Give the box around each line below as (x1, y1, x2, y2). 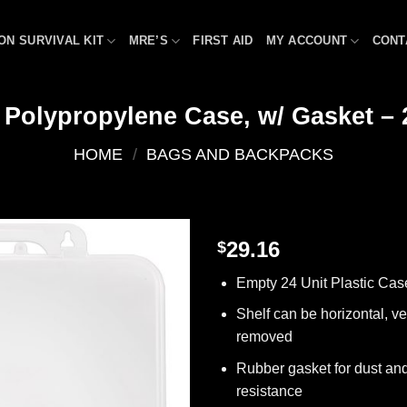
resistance (235, 382, 303, 399)
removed (235, 329, 293, 345)
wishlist (135, 289, 176, 304)
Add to (137, 273, 174, 288)
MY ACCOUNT (265, 34, 348, 47)
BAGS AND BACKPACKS (146, 144, 334, 164)
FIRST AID (193, 34, 253, 47)
